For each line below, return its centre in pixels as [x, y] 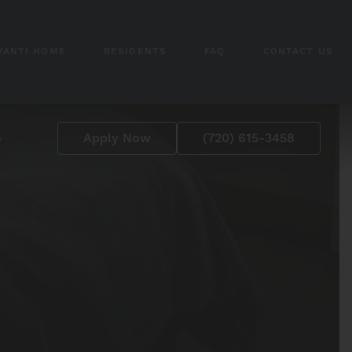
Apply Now [117, 138]
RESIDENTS [135, 51]
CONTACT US [298, 51]
